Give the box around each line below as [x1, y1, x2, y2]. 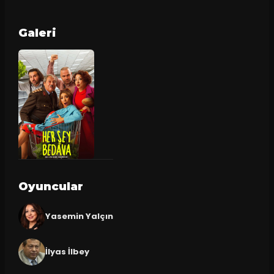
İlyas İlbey [45, 245, 89, 257]
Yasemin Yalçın [45, 210, 113, 222]
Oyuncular [18, 179, 83, 193]
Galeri [18, 26, 56, 40]
